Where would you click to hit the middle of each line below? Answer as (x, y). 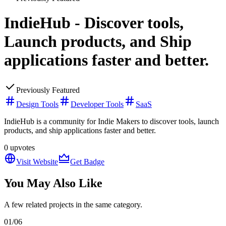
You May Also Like (53, 183)
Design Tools (37, 104)
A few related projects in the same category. (73, 204)
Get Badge (87, 161)
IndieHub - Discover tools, (94, 23)
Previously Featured (48, 90)
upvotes (21, 147)
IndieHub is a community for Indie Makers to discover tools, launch (111, 121)
